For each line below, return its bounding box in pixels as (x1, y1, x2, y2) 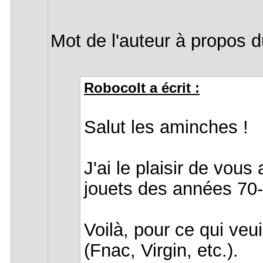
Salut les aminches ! (84, 117, 249, 137)
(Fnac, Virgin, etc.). (84, 240, 239, 260)
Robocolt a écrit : (84, 80, 200, 96)
